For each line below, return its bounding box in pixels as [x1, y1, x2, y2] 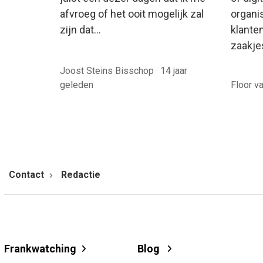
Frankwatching [4, 242, 76, 255]
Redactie [61, 168, 100, 180]
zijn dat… [60, 23, 101, 36]
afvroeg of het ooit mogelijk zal [60, 7, 204, 20]
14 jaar [160, 65, 187, 76]
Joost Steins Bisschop [60, 65, 156, 76]
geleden [60, 79, 93, 90]
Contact [9, 168, 44, 180]
